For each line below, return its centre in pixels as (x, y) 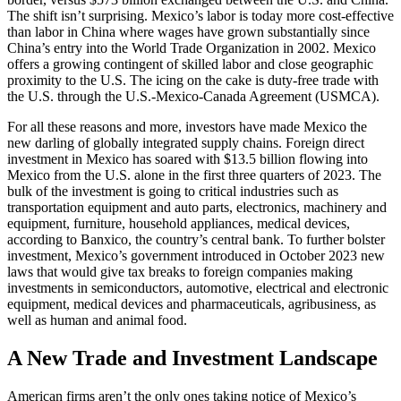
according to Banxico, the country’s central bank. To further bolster (196, 240)
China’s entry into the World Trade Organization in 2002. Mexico (192, 48)
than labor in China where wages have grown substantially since (188, 32)
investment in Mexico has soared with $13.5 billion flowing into (188, 159)
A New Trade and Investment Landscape (192, 358)
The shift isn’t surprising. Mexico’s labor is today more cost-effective (200, 16)
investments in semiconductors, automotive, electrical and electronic (198, 288)
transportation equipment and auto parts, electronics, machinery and (197, 208)
